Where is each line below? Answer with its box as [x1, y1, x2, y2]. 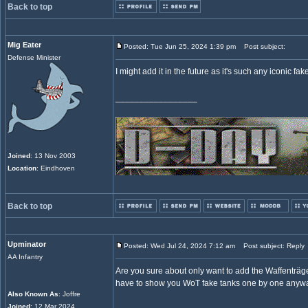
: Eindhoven [36, 164, 75, 172]
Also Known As [8, 290, 58, 298]
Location [8, 164, 36, 172]
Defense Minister [8, 54, 60, 61]
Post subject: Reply [237, 242, 305, 250]
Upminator [8, 240, 46, 248]
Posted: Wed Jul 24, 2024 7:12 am [124, 242, 235, 250]
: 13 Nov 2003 [30, 152, 76, 159]
